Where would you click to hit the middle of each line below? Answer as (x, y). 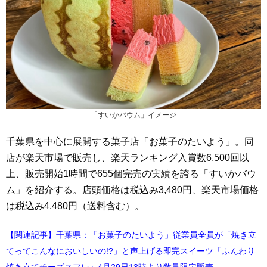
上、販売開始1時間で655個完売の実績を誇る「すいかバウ (131, 173)
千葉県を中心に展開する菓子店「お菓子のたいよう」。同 (130, 141)
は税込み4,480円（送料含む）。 (75, 206)
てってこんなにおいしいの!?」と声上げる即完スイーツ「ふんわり (131, 251)
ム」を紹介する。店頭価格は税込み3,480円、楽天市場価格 (132, 190)
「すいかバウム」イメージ (133, 115)
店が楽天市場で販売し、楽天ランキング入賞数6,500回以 (128, 157)
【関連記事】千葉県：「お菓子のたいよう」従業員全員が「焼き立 (131, 235)
